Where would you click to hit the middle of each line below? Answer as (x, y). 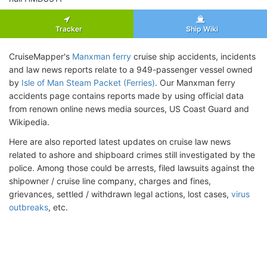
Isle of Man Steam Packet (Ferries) (88, 82)
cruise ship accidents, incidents (193, 56)
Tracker (67, 29)
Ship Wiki (200, 29)
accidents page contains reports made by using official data (126, 95)
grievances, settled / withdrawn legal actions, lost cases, (120, 194)
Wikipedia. (29, 122)
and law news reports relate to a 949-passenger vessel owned (131, 69)
